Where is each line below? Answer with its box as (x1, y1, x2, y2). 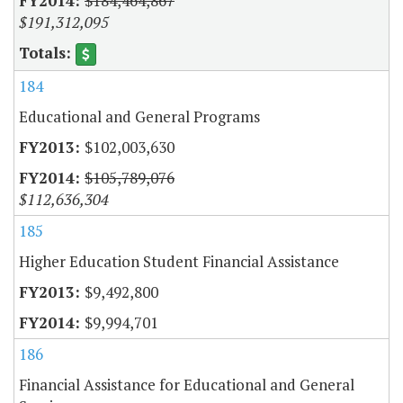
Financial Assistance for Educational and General (19, 374, 354, 396)
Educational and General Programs (19, 106, 260, 128)
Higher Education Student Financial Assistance (19, 251, 339, 273)
